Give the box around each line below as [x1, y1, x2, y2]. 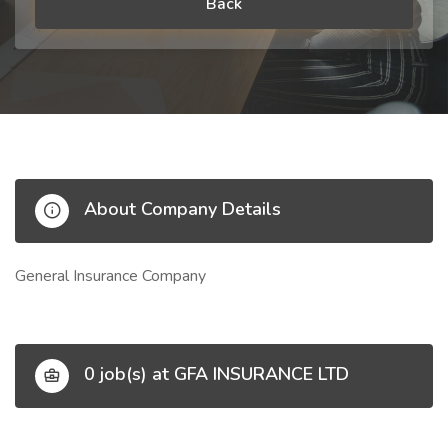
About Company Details [79, 197, 281, 222]
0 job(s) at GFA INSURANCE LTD [79, 362, 349, 387]
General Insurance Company [15, 265, 206, 287]
